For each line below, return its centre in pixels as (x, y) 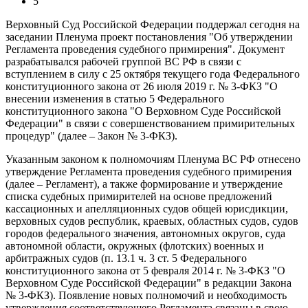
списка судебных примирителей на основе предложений (139, 196)
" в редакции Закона (244, 283)
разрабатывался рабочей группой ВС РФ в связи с (123, 61)
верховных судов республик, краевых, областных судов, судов (152, 221)
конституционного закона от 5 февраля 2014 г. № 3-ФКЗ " (141, 270)
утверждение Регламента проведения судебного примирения (148, 171)
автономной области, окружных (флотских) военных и (135, 245)
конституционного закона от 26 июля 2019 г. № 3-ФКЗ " (137, 86)
